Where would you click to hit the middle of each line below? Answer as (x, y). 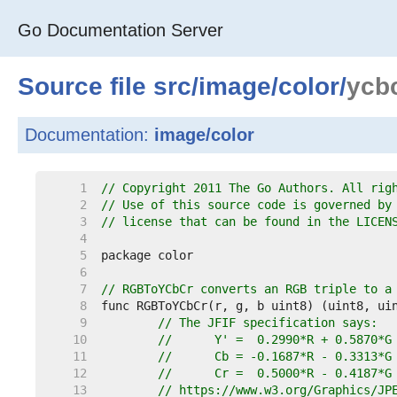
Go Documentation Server (121, 30)
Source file (86, 86)
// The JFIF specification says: (268, 323)
